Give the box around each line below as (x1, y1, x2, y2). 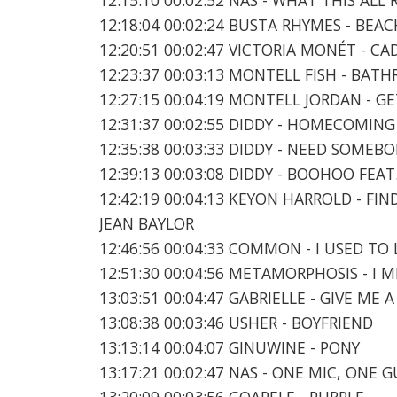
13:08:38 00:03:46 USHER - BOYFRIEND (99, 311, 373, 333)
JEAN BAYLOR (99, 212, 194, 234)
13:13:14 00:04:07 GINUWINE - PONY (99, 336, 360, 358)
